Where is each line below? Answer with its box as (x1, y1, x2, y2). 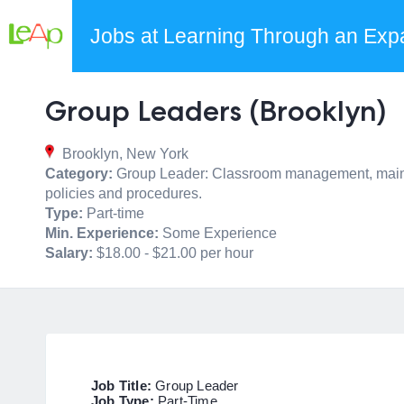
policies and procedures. (45, 186, 202, 201)
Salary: (45, 245, 93, 261)
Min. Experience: (45, 225, 159, 241)
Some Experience (159, 225, 277, 241)
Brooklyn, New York (59, 146, 188, 161)
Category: (45, 166, 113, 181)
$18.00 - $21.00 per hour (93, 245, 253, 261)
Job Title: (91, 379, 156, 393)
